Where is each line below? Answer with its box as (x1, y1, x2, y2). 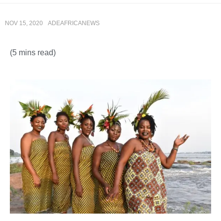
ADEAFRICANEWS (48, 20, 100, 27)
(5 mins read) (10, 48, 56, 57)
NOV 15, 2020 (5, 20, 43, 27)
